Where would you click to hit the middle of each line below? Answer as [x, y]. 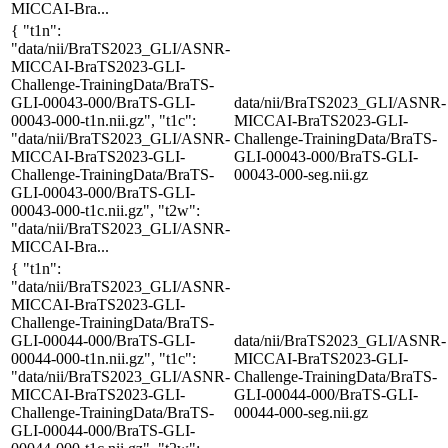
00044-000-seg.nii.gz [301, 412]
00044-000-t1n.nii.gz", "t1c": [103, 358]
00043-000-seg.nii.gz [301, 174]
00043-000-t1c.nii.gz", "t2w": [105, 210]
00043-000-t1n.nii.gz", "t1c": [103, 120]
